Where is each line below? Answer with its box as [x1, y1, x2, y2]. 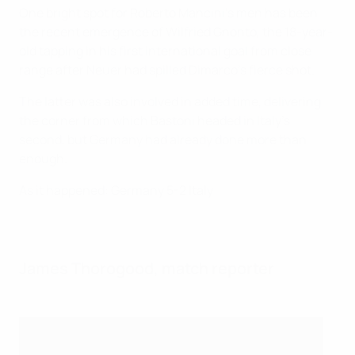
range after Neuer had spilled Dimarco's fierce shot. [19, 61, 315, 78]
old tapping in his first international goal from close [19, 42, 311, 59]
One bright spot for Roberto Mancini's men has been [19, 4, 318, 21]
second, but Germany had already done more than [19, 131, 307, 148]
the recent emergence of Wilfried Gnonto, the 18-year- [19, 23, 333, 40]
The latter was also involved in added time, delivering [19, 93, 321, 110]
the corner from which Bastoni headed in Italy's [19, 112, 290, 129]
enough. [19, 150, 67, 167]
